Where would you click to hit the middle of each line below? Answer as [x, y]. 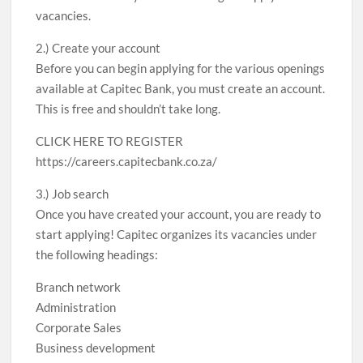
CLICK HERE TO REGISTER [110, 141]
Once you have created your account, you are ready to [179, 214]
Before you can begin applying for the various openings [181, 68]
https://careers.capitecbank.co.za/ [127, 161]
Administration [76, 307]
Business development [96, 348]
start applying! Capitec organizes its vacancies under [177, 234]
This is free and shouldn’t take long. [128, 109]
